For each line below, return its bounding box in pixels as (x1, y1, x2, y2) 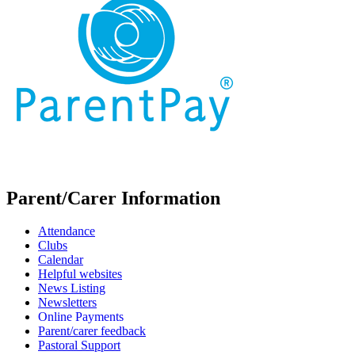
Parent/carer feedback (38, 324, 146, 338)
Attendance (38, 224, 95, 239)
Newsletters (38, 296, 97, 310)
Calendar (38, 253, 83, 267)
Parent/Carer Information (6, 187, 220, 208)
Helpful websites (38, 267, 122, 281)
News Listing (38, 281, 105, 296)
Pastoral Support (38, 338, 120, 353)
